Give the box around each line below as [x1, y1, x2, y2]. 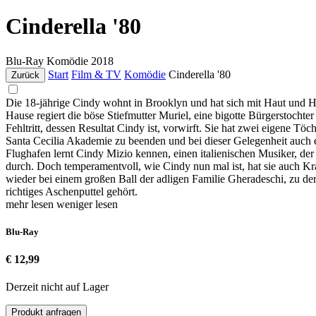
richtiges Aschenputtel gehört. [6, 185, 138, 197]
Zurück [11, 69, 39, 80]
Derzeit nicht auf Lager [6, 281, 109, 293]
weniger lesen [56, 197, 118, 210]
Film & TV [71, 68, 121, 80]
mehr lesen [6, 197, 56, 210]
